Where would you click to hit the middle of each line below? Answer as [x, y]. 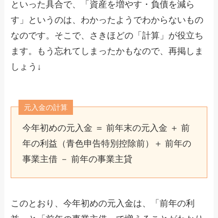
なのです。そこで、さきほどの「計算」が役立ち [107, 35]
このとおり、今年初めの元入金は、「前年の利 [103, 203]
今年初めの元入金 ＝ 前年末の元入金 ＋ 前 [106, 128]
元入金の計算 [46, 107]
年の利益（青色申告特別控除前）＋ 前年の [107, 143]
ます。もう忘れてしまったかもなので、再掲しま [107, 51]
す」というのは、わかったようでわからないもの [107, 20]
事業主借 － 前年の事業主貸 [77, 159]
